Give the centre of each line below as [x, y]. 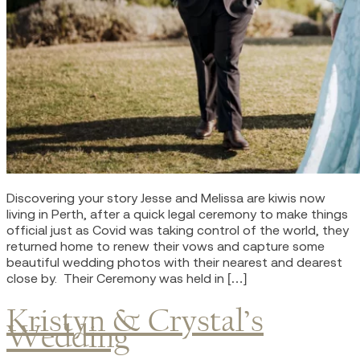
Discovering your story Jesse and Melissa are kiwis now [166, 197]
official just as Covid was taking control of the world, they [178, 229]
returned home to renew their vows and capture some [166, 245]
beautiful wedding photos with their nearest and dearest [174, 262]
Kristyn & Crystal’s [135, 320]
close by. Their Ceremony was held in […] [127, 278]
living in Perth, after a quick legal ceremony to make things [177, 213]
